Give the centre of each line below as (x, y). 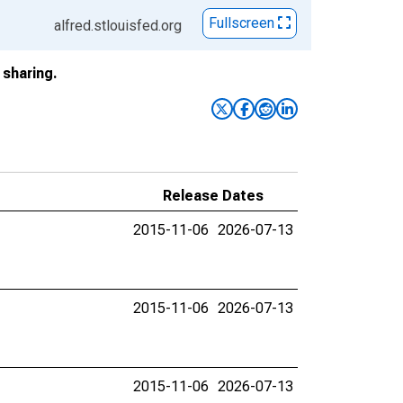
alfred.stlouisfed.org (118, 26)
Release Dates (213, 196)
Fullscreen (243, 23)
